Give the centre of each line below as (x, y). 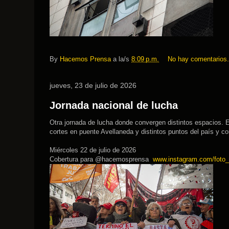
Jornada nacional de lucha (114, 105)
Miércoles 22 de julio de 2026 (93, 150)
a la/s (122, 59)
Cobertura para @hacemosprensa (101, 159)
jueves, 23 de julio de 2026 (93, 85)
